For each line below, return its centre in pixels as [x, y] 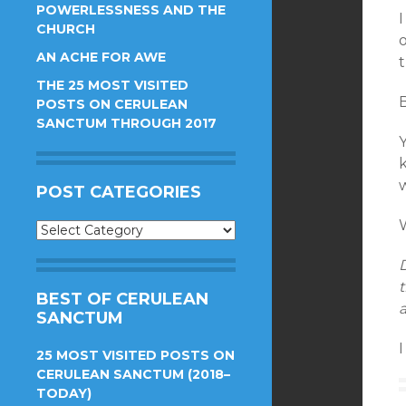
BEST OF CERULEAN [122, 299]
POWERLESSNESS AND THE [131, 10]
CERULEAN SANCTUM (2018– [133, 374]
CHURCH [66, 29]
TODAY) [64, 393]
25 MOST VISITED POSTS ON [135, 355]
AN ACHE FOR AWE [101, 57]
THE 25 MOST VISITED [112, 85]
